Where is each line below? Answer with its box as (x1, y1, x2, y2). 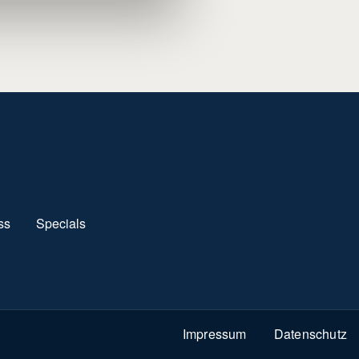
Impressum (182, 324, 247, 343)
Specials (36, 213, 86, 232)
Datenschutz (273, 324, 347, 343)
